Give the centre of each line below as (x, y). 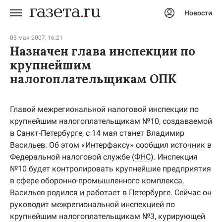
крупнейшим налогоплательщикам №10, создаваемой (111, 121)
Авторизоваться (119, 25)
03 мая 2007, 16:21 (36, 38)
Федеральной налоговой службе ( (72, 157)
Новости (198, 13)
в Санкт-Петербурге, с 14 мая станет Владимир (97, 133)
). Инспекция (174, 157)
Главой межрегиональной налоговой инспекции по (104, 109)
